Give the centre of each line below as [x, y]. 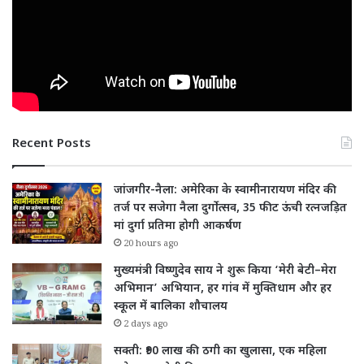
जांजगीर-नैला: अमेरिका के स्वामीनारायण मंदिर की [225, 191]
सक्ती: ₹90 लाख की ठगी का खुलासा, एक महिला [220, 352]
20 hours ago [151, 245]
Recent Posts [52, 145]
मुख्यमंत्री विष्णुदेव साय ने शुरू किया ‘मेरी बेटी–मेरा [225, 271]
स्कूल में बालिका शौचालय [171, 307]
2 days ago [146, 326]
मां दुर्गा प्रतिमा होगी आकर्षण [178, 227]
